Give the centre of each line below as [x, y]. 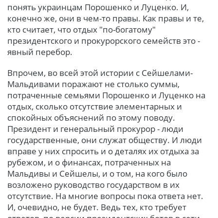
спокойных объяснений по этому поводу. [91, 117]
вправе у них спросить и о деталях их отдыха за [103, 151]
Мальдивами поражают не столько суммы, [93, 84]
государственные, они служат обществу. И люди [105, 140]
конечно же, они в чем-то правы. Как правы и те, [106, 18]
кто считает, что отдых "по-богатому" [82, 29]
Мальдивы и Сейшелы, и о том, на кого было [97, 173]
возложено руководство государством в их [93, 184]
